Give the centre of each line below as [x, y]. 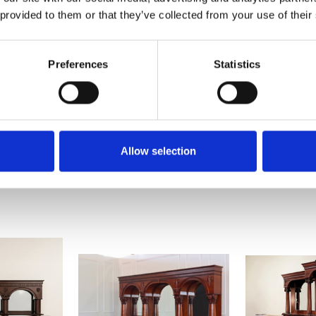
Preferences [78, 64]
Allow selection [158, 151]
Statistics [237, 64]
